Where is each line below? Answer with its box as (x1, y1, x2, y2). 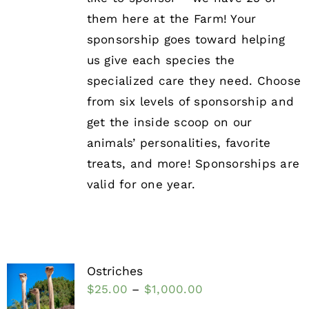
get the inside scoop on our (86, 115, 252, 130)
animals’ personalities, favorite (86, 136, 271, 150)
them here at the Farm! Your (86, 12, 257, 26)
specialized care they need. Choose (86, 74, 301, 88)
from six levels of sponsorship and (86, 94, 295, 109)
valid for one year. (86, 177, 196, 192)
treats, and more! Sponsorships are (86, 157, 300, 171)
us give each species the (86, 53, 235, 68)
